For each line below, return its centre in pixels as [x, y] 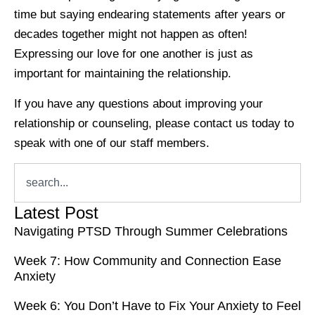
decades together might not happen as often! [133, 34]
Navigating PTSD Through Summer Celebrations [151, 232]
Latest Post [56, 213]
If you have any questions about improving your [139, 103]
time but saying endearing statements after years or [150, 15]
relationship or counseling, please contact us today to [154, 123]
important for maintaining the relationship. [123, 74]
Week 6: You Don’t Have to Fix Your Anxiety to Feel [157, 306]
